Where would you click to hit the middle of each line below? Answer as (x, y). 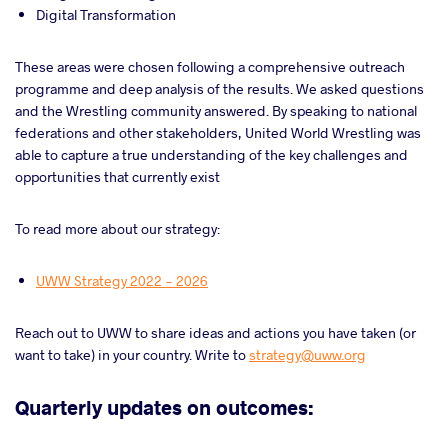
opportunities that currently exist (117, 176)
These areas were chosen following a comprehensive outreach (210, 66)
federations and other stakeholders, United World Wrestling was (218, 132)
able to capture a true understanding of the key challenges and (211, 154)
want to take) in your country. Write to (132, 354)
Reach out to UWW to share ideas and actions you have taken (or (215, 332)
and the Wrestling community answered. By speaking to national (216, 110)
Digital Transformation (106, 14)
